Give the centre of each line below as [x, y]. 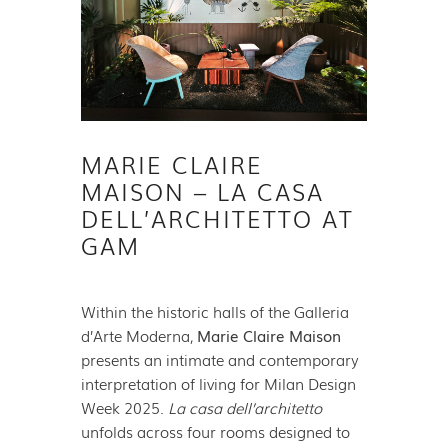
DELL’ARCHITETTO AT [217, 217]
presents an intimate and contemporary [219, 358]
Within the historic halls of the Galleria [214, 310]
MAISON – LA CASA [202, 190]
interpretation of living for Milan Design [218, 382]
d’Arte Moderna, [138, 334]
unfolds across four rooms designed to [215, 430]
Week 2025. [124, 406]
